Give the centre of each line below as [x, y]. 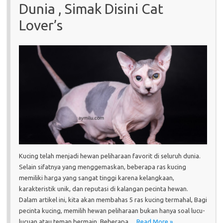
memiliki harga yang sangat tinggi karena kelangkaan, [97, 177]
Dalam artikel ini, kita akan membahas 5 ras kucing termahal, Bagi [113, 199]
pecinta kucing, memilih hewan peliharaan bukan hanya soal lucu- [112, 210]
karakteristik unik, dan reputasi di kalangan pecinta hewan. [104, 188]
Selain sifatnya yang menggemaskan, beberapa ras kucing [103, 167]
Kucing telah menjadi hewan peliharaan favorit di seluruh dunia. [110, 156]
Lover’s [41, 25]
